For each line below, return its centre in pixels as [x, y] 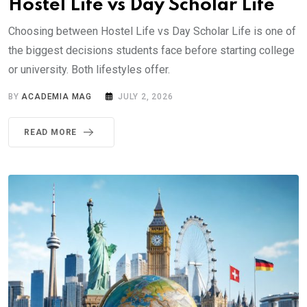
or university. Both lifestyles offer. [89, 69]
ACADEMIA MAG [57, 96]
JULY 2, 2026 [146, 96]
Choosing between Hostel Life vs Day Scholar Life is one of [152, 31]
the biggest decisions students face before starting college [151, 50]
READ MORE [51, 132]
